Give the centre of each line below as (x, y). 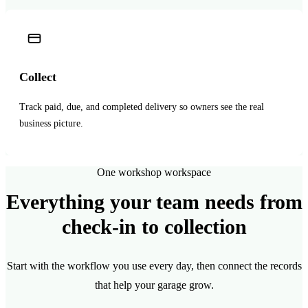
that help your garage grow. (154, 285)
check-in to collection (154, 226)
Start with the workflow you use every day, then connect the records (154, 265)
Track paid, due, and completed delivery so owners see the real (142, 107)
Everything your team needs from (154, 201)
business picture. (51, 123)
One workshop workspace (154, 172)
